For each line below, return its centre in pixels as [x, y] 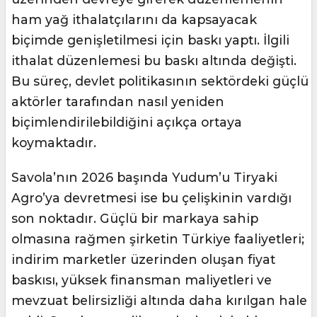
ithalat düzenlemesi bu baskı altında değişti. [154, 61]
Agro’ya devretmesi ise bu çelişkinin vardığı [151, 198]
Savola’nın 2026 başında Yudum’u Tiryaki [144, 178]
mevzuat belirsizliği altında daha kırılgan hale [159, 301]
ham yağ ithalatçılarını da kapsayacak [134, 20]
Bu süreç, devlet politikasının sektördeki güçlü [160, 81]
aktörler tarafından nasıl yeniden [118, 102]
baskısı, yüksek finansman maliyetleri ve [142, 280]
